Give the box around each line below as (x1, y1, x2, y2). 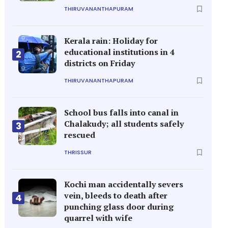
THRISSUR (64, 148, 92, 156)
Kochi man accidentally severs (64, 179, 184, 190)
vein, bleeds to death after (64, 190, 168, 201)
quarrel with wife (64, 212, 133, 223)
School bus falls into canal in (64, 107, 179, 118)
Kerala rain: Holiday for (64, 35, 158, 46)
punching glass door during (64, 201, 174, 212)
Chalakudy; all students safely (64, 118, 184, 129)
